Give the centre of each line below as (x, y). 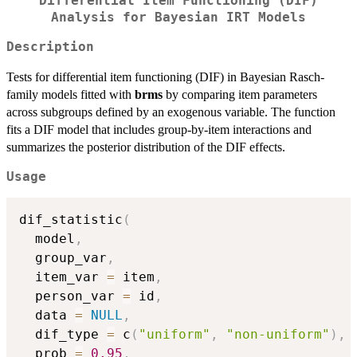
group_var (63, 258)
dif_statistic (71, 220)
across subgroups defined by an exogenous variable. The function (171, 112)
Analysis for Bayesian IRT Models (178, 18)
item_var (63, 277)
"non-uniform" (278, 335)
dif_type (63, 335)
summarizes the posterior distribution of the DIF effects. (146, 147)
